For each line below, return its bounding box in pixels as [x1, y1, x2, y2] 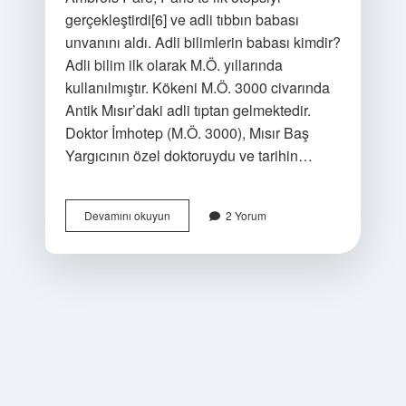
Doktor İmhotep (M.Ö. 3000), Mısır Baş [64, 122, 309, 143]
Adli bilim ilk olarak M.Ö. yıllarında [64, 54, 283, 75]
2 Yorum [225, 208, 266, 223]
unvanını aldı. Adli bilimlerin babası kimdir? [64, 32, 341, 53]
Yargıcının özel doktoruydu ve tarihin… [64, 145, 313, 166]
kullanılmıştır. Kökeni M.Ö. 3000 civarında [64, 77, 330, 98]
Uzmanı [169, 256, 208, 271]
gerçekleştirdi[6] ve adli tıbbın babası [64, 9, 299, 30]
